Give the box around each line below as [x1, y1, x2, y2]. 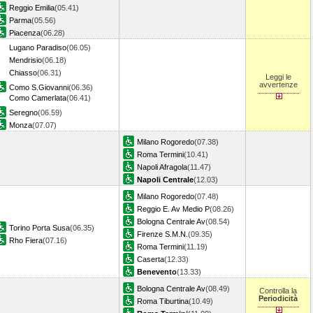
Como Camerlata [9, 94, 66, 102]
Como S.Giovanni [9, 83, 68, 92]
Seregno [9, 108, 38, 117]
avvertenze [259, 80, 298, 89]
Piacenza [9, 29, 41, 37]
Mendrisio [9, 56, 42, 64]
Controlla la [259, 286, 297, 295]
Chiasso [9, 68, 37, 77]
